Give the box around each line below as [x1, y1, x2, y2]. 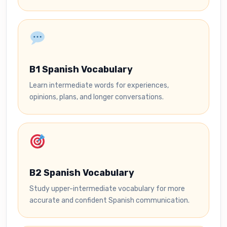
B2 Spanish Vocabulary [29, 167, 134, 178]
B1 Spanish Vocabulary [29, 64, 133, 75]
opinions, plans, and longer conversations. [29, 93, 164, 101]
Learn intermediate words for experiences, [29, 81, 169, 90]
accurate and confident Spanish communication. [29, 196, 190, 205]
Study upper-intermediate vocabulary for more [29, 184, 185, 193]
